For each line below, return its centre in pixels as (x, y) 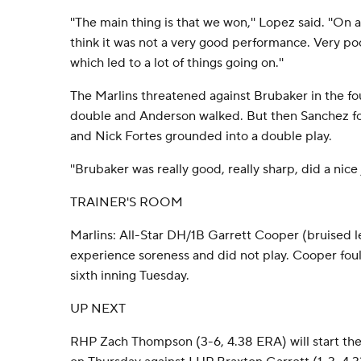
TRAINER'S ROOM (127, 202)
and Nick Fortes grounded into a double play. (201, 136)
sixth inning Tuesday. (130, 276)
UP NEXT (98, 309)
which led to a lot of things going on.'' (177, 63)
